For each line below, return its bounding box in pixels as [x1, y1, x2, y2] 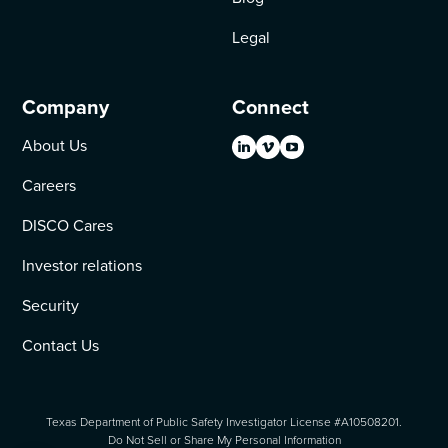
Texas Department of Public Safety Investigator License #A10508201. [46, 413, 402, 430]
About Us [22, 134, 88, 156]
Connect [232, 92, 309, 121]
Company [22, 92, 110, 121]
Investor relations [22, 254, 143, 276]
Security [22, 294, 80, 316]
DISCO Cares [22, 214, 114, 236]
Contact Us [22, 334, 100, 356]
